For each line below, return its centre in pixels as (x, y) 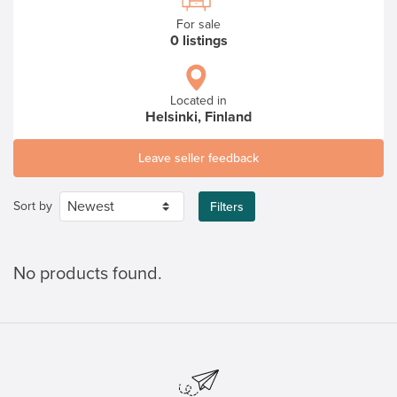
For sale (198, 24)
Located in (198, 101)
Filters (227, 206)
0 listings (198, 41)
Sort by (33, 206)
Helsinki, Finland (198, 117)
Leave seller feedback (198, 158)
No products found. (88, 274)
